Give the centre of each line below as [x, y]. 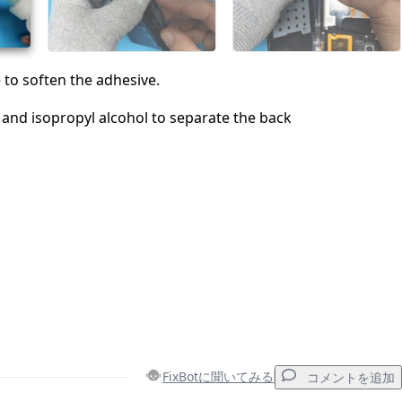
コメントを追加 [351, 377]
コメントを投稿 [309, 10]
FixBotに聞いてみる [218, 377]
